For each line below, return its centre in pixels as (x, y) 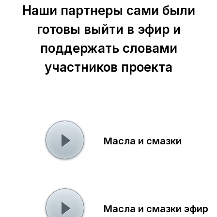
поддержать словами (108, 48)
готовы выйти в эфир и (108, 30)
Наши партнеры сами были (108, 11)
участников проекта (108, 67)
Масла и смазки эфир (156, 209)
